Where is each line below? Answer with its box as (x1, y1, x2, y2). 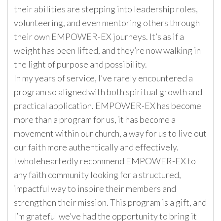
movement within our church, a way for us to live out (14, 128, 207, 139)
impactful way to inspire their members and (14, 183, 176, 194)
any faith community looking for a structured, (14, 169, 181, 181)
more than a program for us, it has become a (14, 114, 176, 125)
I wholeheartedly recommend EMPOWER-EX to (14, 155, 196, 167)
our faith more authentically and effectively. (14, 142, 179, 153)
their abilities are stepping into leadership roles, (14, 3, 198, 15)
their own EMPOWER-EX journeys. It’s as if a (14, 31, 184, 42)
